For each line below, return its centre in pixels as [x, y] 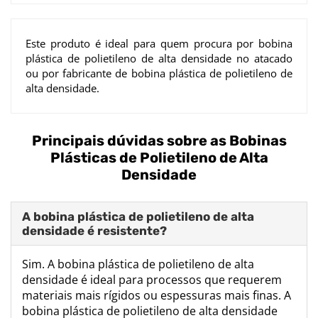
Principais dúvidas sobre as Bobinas [159, 140]
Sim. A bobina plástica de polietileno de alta [138, 264]
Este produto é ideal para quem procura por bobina [159, 43]
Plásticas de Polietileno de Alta [159, 157]
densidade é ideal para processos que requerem [152, 279]
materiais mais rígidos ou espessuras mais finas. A [157, 295]
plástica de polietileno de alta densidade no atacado [159, 58]
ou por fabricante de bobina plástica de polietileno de [159, 73]
